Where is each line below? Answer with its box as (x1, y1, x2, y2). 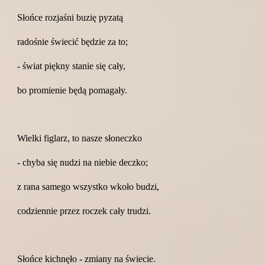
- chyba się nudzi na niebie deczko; (17, 157, 148, 167)
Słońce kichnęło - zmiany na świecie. (17, 254, 156, 264)
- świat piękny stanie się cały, (17, 61, 126, 71)
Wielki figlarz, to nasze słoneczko (17, 133, 143, 143)
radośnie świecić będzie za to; (17, 37, 128, 47)
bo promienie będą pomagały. (17, 85, 128, 95)
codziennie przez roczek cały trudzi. (17, 206, 151, 216)
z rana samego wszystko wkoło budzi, (17, 182, 160, 192)
